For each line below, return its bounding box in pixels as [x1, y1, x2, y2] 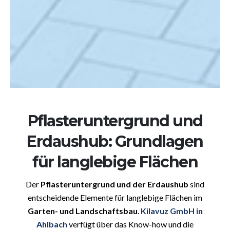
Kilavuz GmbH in [140, 206, 203, 216]
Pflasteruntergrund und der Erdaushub [41, 179, 188, 189]
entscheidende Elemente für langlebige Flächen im [28, 193, 202, 203]
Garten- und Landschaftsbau [27, 206, 138, 216]
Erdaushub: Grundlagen [27, 132, 203, 151]
